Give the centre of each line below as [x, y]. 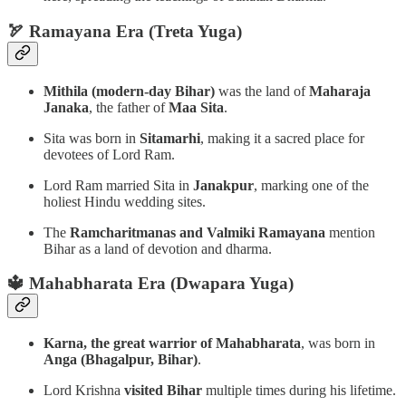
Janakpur [223, 185]
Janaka [66, 107]
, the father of [129, 107]
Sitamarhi [170, 138]
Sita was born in [92, 138]
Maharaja [340, 91]
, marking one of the [311, 185]
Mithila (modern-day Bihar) [129, 91]
